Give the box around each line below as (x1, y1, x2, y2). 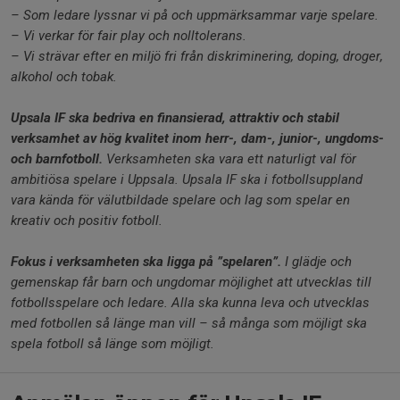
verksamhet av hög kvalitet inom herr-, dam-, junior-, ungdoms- (11, 130, 384, 146)
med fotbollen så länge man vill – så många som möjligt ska (11, 315, 367, 331)
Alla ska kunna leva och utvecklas (171, 295, 370, 311)
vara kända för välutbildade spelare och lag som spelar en (11, 192, 350, 208)
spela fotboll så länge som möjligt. (11, 336, 214, 352)
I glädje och (285, 254, 352, 270)
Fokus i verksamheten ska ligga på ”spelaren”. (11, 254, 285, 270)
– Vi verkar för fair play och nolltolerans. (11, 28, 246, 44)
